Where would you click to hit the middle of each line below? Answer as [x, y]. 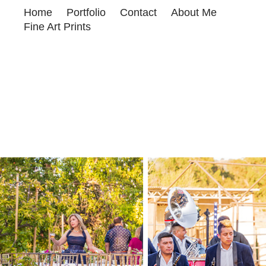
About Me [194, 12]
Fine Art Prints [58, 26]
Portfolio [86, 12]
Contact [139, 12]
